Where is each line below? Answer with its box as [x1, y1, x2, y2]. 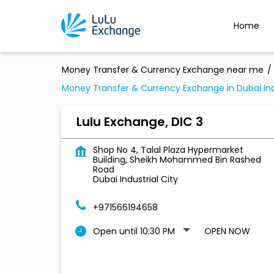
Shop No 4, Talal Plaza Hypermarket [92, 144, 243, 156]
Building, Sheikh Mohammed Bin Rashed [92, 154, 261, 166]
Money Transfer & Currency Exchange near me [61, 64, 264, 76]
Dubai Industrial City [92, 173, 178, 185]
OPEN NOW [204, 225, 250, 237]
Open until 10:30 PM [92, 225, 175, 237]
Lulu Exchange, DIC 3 [76, 113, 203, 130]
